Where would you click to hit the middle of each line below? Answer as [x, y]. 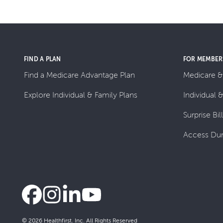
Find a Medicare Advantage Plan [79, 75]
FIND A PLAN [43, 59]
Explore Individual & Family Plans [81, 95]
